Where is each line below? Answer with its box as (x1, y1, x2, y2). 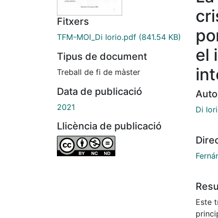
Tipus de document (57, 51, 147, 63)
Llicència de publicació (57, 120, 162, 132)
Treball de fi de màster (57, 67, 140, 77)
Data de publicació (57, 86, 142, 98)
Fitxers (57, 16, 89, 28)
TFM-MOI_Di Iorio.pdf (57, 32, 136, 42)
